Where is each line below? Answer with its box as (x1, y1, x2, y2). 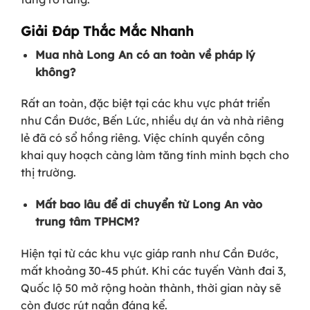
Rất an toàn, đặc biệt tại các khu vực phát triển (21, 96, 271, 111)
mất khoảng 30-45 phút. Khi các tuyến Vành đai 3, (21, 264, 286, 278)
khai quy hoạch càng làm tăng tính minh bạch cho (21, 148, 289, 163)
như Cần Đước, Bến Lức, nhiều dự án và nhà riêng (21, 113, 284, 128)
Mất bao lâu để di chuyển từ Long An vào (35, 197, 262, 212)
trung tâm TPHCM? (35, 215, 139, 229)
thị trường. (21, 165, 76, 180)
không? (35, 64, 75, 79)
